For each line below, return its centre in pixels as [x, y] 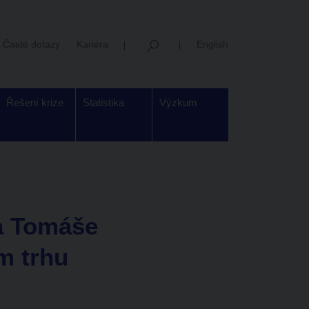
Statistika [103, 102]
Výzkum [178, 102]
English [212, 44]
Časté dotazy [31, 44]
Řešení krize [35, 102]
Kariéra [92, 44]
